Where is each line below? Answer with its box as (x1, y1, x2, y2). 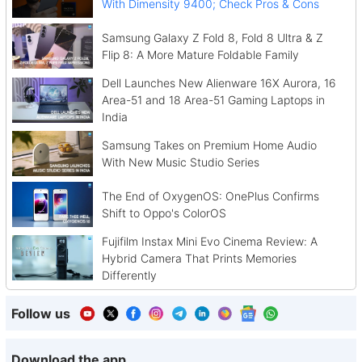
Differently (101, 267, 160, 282)
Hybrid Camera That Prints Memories (101, 250, 297, 265)
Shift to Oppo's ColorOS (101, 205, 229, 220)
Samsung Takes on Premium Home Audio (101, 138, 317, 153)
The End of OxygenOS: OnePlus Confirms (101, 188, 319, 203)
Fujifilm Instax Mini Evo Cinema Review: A (101, 234, 318, 248)
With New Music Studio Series (101, 155, 259, 170)
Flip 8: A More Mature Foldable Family (101, 48, 299, 62)
